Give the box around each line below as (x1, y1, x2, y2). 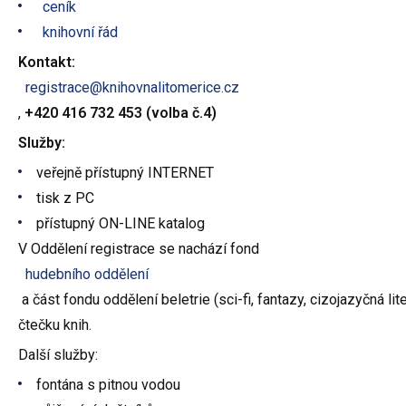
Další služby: (18, 345, 98, 363)
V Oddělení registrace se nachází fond (18, 239, 263, 257)
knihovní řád (43, 23, 119, 41)
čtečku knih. (18, 315, 92, 333)
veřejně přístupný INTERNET (36, 163, 214, 181)
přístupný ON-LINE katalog (36, 214, 205, 232)
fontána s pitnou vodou (36, 375, 180, 393)
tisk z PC (36, 188, 94, 207)
